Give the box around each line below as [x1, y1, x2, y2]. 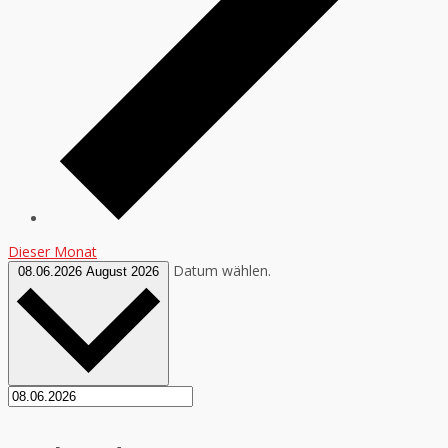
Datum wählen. [173, 260, 271, 280]
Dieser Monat [8, 241, 97, 261]
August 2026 [86, 263, 159, 279]
